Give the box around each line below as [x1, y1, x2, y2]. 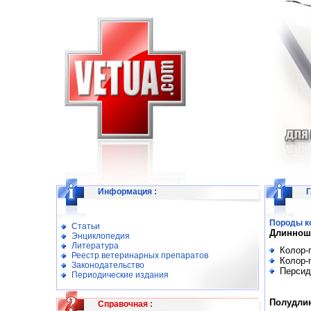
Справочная [98, 299, 148, 309]
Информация [98, 187, 152, 196]
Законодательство [72, 260, 144, 270]
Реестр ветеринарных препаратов [72, 251, 208, 260]
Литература [72, 241, 119, 251]
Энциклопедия [72, 231, 130, 241]
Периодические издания [72, 270, 169, 280]
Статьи [72, 221, 100, 231]
